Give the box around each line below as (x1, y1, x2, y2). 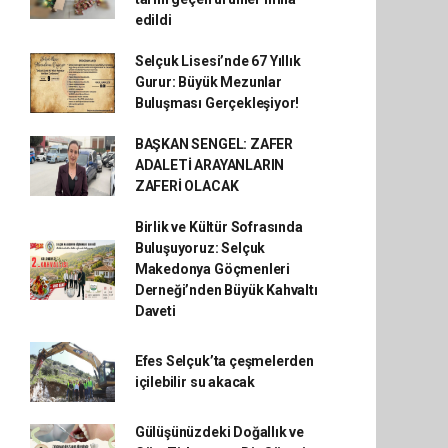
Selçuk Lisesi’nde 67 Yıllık (134, 53, 301, 69)
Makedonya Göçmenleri (134, 261, 290, 277)
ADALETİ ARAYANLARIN (134, 157, 285, 173)
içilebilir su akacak (134, 374, 255, 390)
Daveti (134, 303, 176, 319)
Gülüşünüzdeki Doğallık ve (134, 424, 305, 440)
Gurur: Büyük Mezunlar (134, 74, 282, 90)
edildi (134, 12, 172, 28)
